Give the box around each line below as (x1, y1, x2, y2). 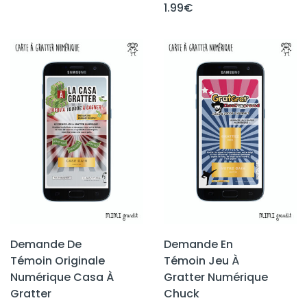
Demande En (164, 236, 233, 252)
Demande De (10, 236, 82, 252)
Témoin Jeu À (164, 252, 239, 269)
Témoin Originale (10, 252, 105, 269)
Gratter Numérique (164, 269, 268, 285)
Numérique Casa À (10, 269, 114, 285)
